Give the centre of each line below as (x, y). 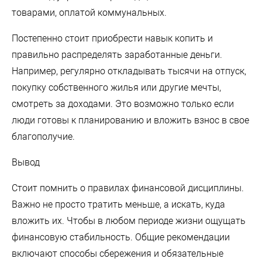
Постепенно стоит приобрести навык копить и (112, 38)
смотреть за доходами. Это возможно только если (123, 104)
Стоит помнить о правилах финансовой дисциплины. (128, 188)
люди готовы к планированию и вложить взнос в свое (130, 120)
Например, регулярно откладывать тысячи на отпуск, (129, 71)
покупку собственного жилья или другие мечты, (116, 87)
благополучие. (43, 136)
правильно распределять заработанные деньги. (117, 54)
